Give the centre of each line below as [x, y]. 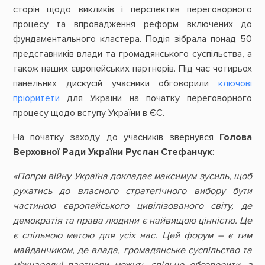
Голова [236, 137]
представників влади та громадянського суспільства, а [132, 54]
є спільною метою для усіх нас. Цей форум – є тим [132, 235]
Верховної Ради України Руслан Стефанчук [112, 152]
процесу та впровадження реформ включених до [132, 24]
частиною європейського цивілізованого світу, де [132, 206]
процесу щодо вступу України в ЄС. [90, 113]
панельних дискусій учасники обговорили [116, 83]
